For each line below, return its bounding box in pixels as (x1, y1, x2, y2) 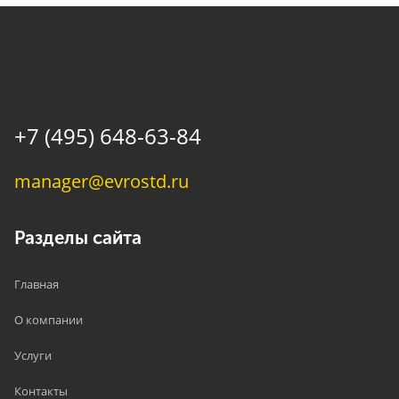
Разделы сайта (14, 227, 142, 249)
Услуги (14, 346, 53, 363)
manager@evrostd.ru (14, 167, 190, 193)
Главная (14, 275, 60, 292)
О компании (14, 311, 84, 328)
